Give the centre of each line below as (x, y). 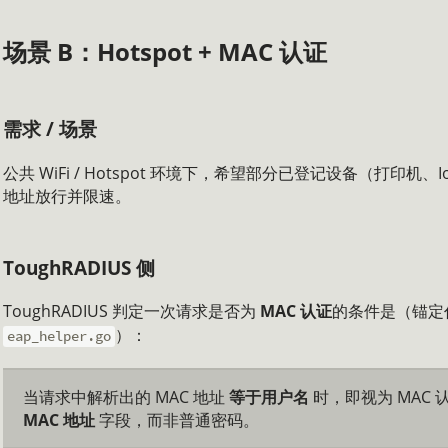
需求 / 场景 (50, 128)
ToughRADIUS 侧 (79, 267)
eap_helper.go (59, 336)
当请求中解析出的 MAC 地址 (126, 396)
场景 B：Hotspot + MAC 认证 (165, 52)
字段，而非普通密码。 (177, 419)
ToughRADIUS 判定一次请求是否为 (131, 311)
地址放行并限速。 (67, 195)
